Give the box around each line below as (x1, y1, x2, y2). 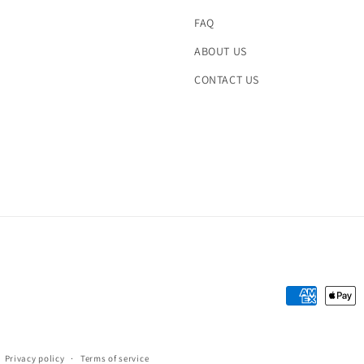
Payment (285, 288, 336, 305)
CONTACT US (194, 71, 259, 87)
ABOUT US (194, 43, 247, 58)
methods (285, 310, 338, 327)
